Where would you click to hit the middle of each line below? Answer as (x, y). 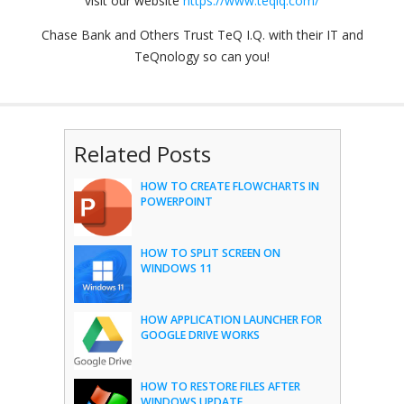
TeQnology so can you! (202, 57)
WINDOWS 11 (176, 269)
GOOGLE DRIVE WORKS (200, 335)
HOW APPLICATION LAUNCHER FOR (231, 320)
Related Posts (142, 154)
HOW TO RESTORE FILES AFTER (220, 387)
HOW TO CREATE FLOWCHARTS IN (230, 187)
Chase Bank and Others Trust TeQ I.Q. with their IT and (202, 35)
